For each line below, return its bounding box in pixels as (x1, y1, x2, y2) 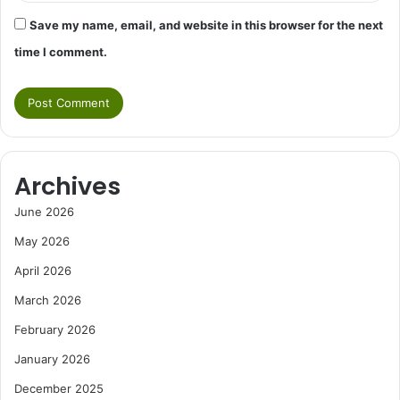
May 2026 (14, 234, 70, 249)
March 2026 (14, 293, 81, 308)
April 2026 (14, 263, 71, 279)
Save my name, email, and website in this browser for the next (29, 18, 383, 33)
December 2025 (14, 381, 104, 396)
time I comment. (14, 45, 107, 60)
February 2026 (14, 322, 96, 337)
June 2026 (14, 204, 74, 220)
